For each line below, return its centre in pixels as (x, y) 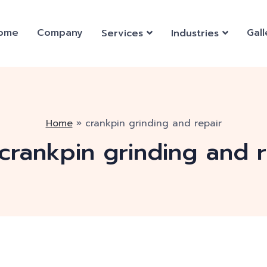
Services (122, 33)
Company (60, 33)
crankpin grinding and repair (153, 123)
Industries (195, 33)
